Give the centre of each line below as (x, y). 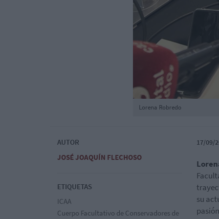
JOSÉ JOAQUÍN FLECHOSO (99, 157)
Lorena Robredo (160, 107)
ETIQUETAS (75, 186)
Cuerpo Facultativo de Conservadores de (118, 213)
